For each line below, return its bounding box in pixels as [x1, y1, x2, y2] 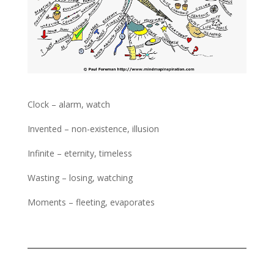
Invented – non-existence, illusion [27, 123, 159, 135]
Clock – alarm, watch [27, 98, 110, 111]
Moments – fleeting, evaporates [27, 196, 155, 209]
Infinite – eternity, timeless [27, 147, 132, 160]
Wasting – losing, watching [27, 172, 133, 184]
